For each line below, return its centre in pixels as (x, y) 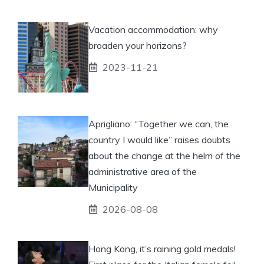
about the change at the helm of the (164, 155)
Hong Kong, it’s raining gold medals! (162, 248)
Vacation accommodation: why (153, 29)
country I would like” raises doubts (159, 139)
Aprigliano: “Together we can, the (159, 123)
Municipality (113, 187)
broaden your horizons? (138, 45)
